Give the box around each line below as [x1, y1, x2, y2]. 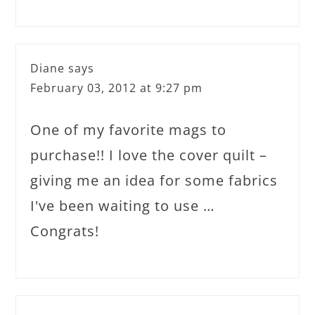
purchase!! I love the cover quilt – [30, 145, 268, 165]
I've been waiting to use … [30, 195, 216, 215]
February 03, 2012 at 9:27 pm [30, 79, 203, 96]
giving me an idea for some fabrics [30, 170, 278, 190]
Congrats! [30, 221, 100, 240]
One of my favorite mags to [30, 120, 227, 139]
